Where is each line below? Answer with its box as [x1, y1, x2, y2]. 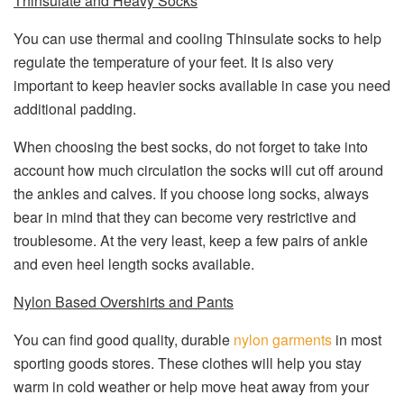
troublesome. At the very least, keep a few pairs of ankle [14, 230, 368, 251]
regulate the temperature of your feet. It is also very [14, 51, 334, 72]
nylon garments [234, 329, 335, 350]
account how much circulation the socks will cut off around [14, 160, 383, 180]
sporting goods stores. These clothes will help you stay [14, 353, 362, 373]
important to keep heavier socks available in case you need [14, 75, 390, 96]
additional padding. [14, 98, 136, 119]
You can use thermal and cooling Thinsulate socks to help [14, 28, 381, 49]
